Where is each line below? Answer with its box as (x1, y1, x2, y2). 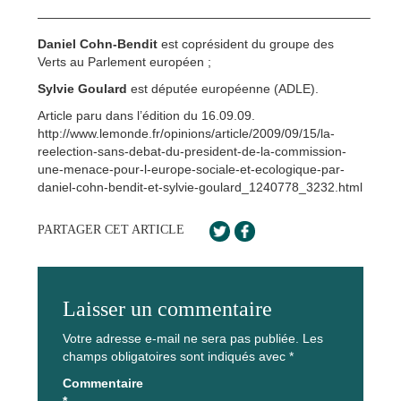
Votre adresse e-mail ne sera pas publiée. (63, 331, 299, 346)
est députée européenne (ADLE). (127, 81, 319, 97)
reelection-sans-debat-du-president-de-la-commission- (38, 144, 346, 159)
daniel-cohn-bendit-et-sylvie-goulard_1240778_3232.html (38, 180, 363, 195)
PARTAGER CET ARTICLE (38, 223, 184, 237)
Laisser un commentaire (63, 297, 272, 321)
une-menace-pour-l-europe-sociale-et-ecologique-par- (38, 162, 345, 177)
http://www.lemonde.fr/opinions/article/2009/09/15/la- (38, 126, 335, 141)
